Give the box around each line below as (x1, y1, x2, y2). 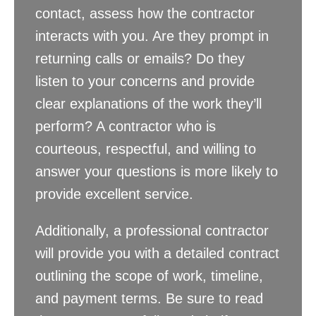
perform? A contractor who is (35, 119, 216, 135)
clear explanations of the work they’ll (35, 96, 262, 112)
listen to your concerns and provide (35, 73, 255, 90)
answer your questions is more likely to (35, 164, 278, 180)
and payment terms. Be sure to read (35, 291, 263, 307)
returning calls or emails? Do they (35, 51, 245, 67)
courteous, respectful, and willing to (35, 141, 256, 157)
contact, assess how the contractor (35, 6, 255, 22)
